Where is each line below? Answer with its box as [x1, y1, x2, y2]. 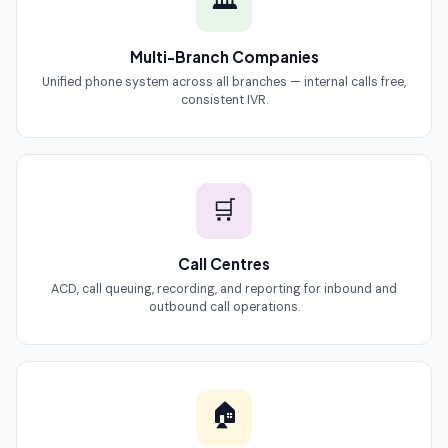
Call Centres [178, 253, 270, 273]
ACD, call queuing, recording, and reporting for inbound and [51, 280, 397, 297]
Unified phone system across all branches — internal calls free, [42, 73, 406, 90]
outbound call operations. [148, 298, 300, 315]
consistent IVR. [180, 91, 268, 108]
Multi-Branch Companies [129, 46, 319, 66]
